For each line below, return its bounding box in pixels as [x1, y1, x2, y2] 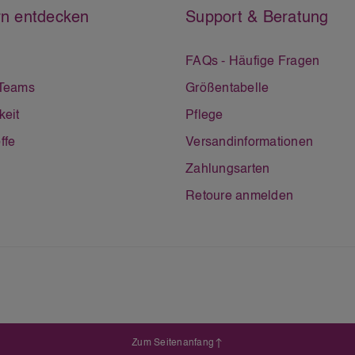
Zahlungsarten [185, 163, 270, 176]
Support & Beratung [185, 10, 329, 26]
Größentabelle [185, 82, 269, 95]
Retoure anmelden [185, 190, 293, 203]
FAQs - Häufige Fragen [185, 55, 320, 68]
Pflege [185, 109, 223, 122]
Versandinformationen [185, 136, 313, 149]
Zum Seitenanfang [132, 338, 214, 348]
